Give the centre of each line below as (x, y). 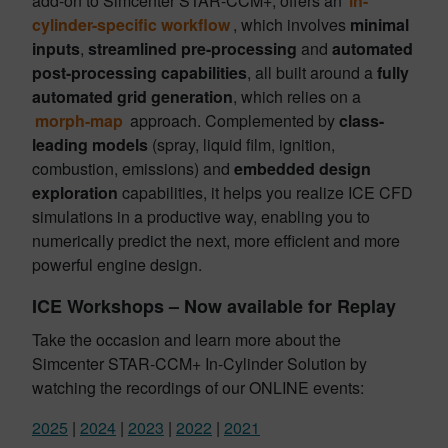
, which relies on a (297, 96)
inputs (56, 48)
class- (362, 120)
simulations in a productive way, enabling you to (201, 216)
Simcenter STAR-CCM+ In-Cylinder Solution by (199, 363)
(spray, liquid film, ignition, (241, 144)
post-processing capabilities (139, 72)
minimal (380, 24)
